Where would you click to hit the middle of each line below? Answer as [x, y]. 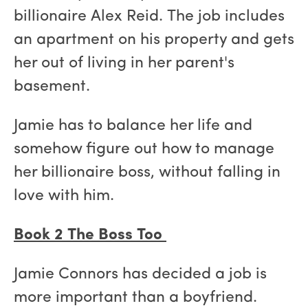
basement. [52, 87]
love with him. [64, 197]
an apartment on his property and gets [154, 41]
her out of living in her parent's [124, 64]
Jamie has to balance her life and [133, 126]
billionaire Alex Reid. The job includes [149, 17]
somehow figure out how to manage [144, 150]
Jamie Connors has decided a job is [140, 275]
